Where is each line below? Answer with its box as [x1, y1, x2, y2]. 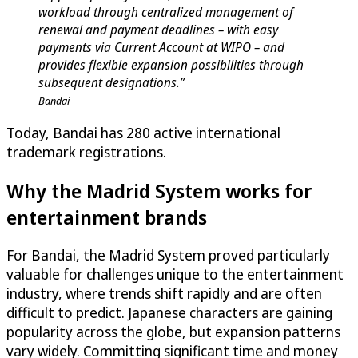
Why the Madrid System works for [6, 177, 312, 204]
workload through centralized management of [38, 2, 293, 21]
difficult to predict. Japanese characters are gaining [6, 303, 332, 323]
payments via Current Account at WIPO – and [38, 38, 284, 56]
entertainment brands [6, 203, 207, 230]
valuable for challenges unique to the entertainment [6, 265, 344, 284]
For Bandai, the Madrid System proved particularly [6, 245, 330, 265]
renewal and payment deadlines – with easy [38, 20, 278, 38]
